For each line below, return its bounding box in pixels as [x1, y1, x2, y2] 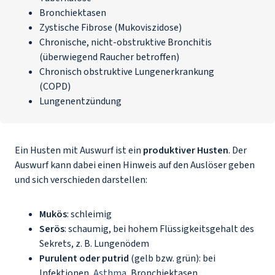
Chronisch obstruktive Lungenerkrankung [39, 65, 214, 79]
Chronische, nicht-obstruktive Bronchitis [39, 36, 212, 49]
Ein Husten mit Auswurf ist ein [15, 144, 143, 157]
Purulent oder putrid [39, 252, 129, 265]
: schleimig [67, 207, 114, 221]
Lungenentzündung [39, 95, 122, 108]
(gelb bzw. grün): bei [129, 252, 215, 265]
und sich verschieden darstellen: [15, 173, 149, 187]
